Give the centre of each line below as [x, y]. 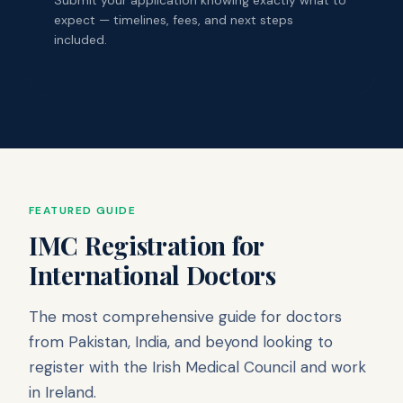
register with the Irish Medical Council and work [197, 367]
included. [81, 39]
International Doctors [152, 274]
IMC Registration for [146, 245]
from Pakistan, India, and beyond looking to [181, 341]
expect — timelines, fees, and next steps [174, 19]
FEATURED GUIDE [83, 210]
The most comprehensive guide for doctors [185, 316]
